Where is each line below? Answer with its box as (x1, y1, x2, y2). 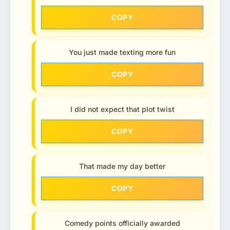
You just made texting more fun (69, 47, 176, 56)
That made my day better (79, 161, 165, 170)
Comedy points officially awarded (64, 218, 180, 227)
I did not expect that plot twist (70, 104, 175, 113)
